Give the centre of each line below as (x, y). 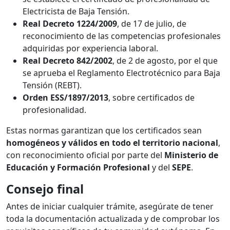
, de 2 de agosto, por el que (165, 61)
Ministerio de (191, 155)
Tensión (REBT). (52, 85)
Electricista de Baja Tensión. (76, 12)
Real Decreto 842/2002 (68, 61)
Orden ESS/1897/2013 (65, 98)
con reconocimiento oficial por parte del (85, 155)
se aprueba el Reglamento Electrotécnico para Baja (121, 73)
